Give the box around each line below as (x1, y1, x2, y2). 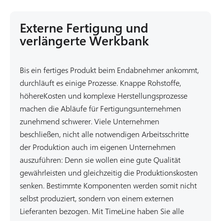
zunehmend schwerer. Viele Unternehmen (20, 115, 159, 127)
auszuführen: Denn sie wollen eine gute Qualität (20, 154, 181, 165)
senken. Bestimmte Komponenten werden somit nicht (20, 180, 197, 191)
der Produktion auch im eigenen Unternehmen (20, 141, 176, 152)
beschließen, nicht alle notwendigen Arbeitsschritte (20, 128, 189, 140)
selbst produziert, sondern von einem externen (20, 192, 174, 204)
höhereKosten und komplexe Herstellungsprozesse (20, 90, 187, 101)
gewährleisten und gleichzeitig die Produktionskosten (20, 167, 198, 178)
